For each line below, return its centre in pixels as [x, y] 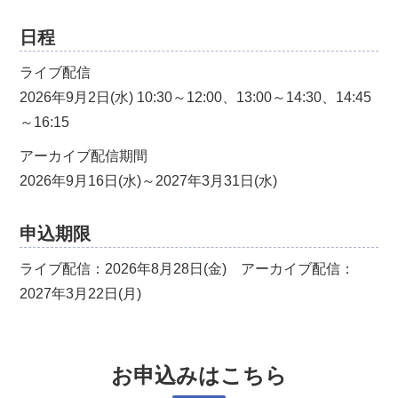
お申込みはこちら [199, 376]
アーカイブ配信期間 [84, 156]
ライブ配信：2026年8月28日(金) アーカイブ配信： [187, 269]
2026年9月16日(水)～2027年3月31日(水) [149, 181]
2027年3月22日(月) [81, 294]
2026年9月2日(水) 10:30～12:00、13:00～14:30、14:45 [196, 97]
